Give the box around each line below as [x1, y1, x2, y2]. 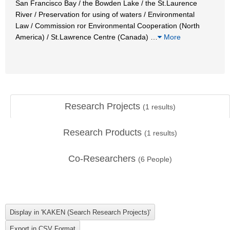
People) [145, 155, 172, 163]
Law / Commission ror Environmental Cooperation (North [15, 21, 200, 30]
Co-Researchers [68, 154, 138, 164]
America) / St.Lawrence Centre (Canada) [15, 32, 150, 41]
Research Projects [65, 101, 143, 111]
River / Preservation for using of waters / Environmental [15, 10, 195, 18]
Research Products [63, 127, 144, 138]
